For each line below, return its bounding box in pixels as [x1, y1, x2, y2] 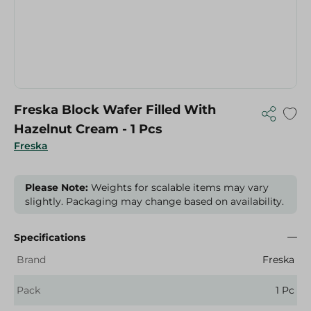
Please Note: [25, 181, 88, 194]
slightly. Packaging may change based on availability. [25, 195, 284, 208]
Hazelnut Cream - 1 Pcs [14, 121, 162, 137]
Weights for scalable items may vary [88, 181, 269, 194]
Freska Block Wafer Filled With [14, 102, 216, 117]
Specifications [14, 231, 85, 244]
